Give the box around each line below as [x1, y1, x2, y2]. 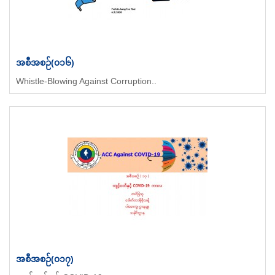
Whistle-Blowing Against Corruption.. [16, 76, 157, 86]
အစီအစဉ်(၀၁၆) [16, 57, 74, 68]
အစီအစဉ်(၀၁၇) [16, 254, 74, 264]
